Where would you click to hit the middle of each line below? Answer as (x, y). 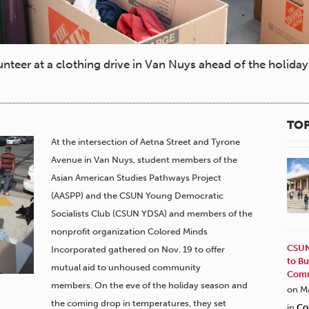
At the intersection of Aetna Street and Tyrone (146, 142)
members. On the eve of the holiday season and (149, 286)
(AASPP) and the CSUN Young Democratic (137, 196)
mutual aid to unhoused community (126, 268)
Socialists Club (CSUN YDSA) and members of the (152, 214)
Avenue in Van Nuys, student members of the (144, 160)
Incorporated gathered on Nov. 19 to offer (138, 250)
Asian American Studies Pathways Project (136, 178)
